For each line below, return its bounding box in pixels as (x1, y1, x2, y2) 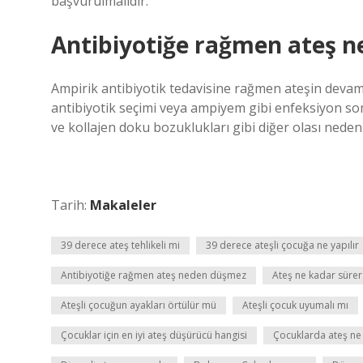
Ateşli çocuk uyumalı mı (242, 298, 348, 312)
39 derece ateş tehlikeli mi (61, 238, 180, 252)
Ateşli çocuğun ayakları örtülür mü (61, 298, 216, 312)
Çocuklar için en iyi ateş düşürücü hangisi (61, 328, 247, 342)
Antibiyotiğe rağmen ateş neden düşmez (61, 268, 246, 282)
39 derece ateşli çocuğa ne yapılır (206, 238, 359, 252)
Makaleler (90, 196, 156, 214)
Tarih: (51, 196, 90, 214)
